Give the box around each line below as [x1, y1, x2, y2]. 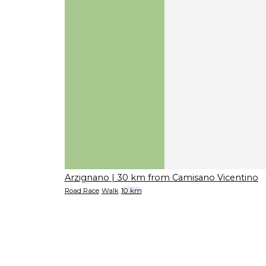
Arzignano [64, 172, 109, 183]
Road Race [64, 186, 99, 195]
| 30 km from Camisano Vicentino [111, 172, 258, 183]
